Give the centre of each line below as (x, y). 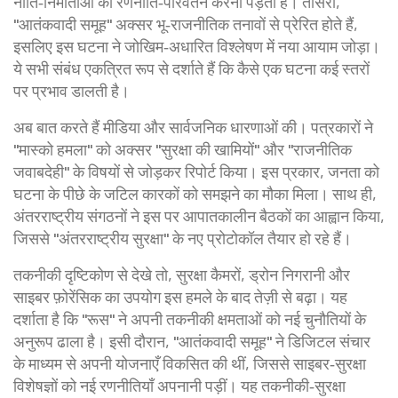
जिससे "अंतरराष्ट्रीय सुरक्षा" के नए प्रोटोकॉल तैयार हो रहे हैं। (183, 238)
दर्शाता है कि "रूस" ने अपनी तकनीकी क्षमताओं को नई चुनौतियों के (190, 319)
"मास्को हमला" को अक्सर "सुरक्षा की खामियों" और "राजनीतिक (183, 149)
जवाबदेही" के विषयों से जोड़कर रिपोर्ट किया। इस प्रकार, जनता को (196, 171)
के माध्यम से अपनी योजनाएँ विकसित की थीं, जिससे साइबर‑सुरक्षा (190, 363)
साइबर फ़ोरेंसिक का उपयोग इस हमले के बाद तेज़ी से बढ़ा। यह (180, 297)
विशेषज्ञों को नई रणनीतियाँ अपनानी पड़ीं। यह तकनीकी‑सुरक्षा (179, 386)
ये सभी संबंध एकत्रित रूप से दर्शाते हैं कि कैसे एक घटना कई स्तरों (191, 68)
